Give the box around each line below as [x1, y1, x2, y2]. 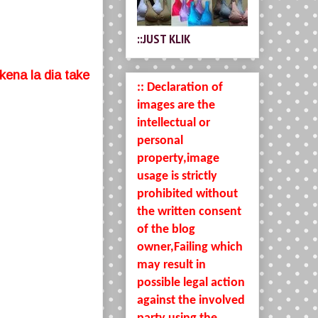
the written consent [137, 204, 241, 219]
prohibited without [137, 187, 238, 201]
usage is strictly [137, 169, 217, 183]
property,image [137, 151, 219, 165]
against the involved [137, 293, 245, 307]
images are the [137, 98, 215, 112]
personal [137, 133, 183, 148]
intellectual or [137, 116, 210, 130]
